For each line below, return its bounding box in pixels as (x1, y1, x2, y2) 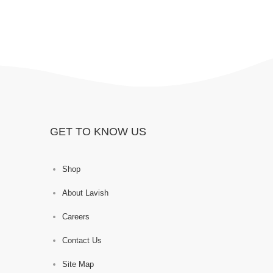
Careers (62, 212, 90, 221)
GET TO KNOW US (50, 126, 146, 138)
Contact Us (62, 236, 102, 245)
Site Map (62, 260, 94, 269)
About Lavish (62, 188, 108, 197)
